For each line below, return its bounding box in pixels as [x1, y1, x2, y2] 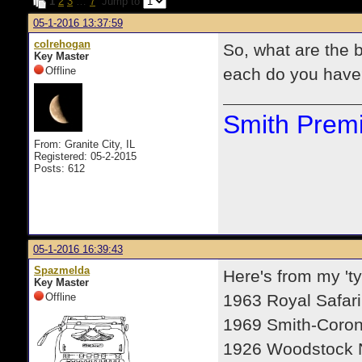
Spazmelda [34, 264, 90, 276]
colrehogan [34, 38, 90, 50]
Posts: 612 [34, 162, 85, 175]
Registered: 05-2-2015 [34, 150, 137, 162]
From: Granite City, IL [34, 138, 135, 150]
